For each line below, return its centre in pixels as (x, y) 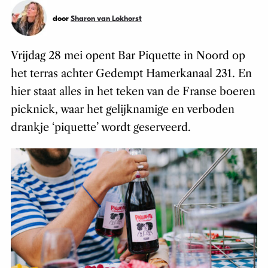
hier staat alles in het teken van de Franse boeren (133, 92)
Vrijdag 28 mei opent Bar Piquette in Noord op (128, 56)
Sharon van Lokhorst (106, 19)
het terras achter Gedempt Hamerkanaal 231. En (131, 74)
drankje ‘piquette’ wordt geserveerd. (100, 128)
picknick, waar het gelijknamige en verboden (122, 110)
